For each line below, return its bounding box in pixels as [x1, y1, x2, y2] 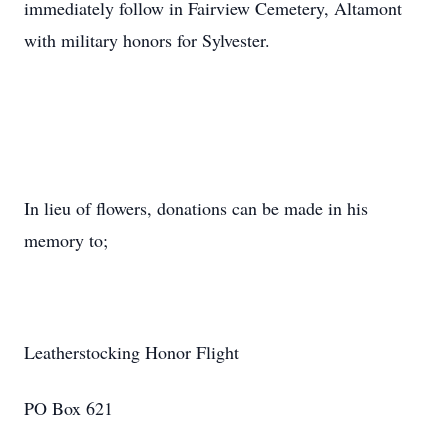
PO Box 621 [24, 396, 113, 420]
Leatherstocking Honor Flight [24, 340, 239, 364]
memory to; [24, 228, 108, 252]
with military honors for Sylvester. [24, 28, 270, 52]
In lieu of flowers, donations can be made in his [24, 196, 368, 220]
